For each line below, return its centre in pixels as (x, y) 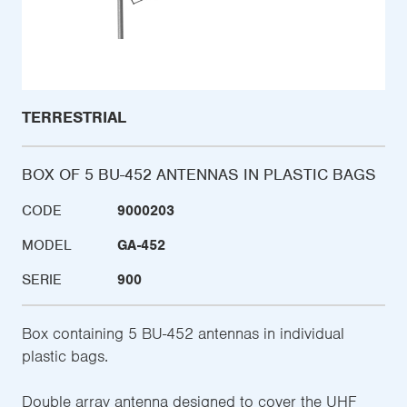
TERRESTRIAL (74, 118)
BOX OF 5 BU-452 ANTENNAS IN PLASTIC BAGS (199, 175)
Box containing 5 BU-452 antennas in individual (183, 334)
